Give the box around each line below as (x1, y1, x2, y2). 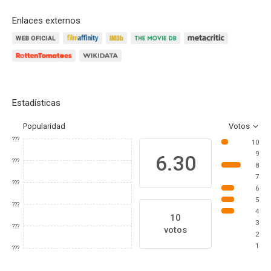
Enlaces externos (12, 15, 80, 26)
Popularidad (23, 122, 65, 131)
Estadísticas (12, 97, 60, 108)
